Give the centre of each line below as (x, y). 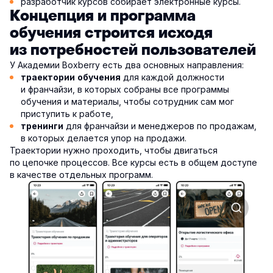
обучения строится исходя (111, 34)
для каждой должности (172, 77)
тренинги (42, 126)
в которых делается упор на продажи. (104, 138)
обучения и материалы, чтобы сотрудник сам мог (127, 102)
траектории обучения (71, 78)
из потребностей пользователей (133, 51)
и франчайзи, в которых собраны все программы (125, 90)
